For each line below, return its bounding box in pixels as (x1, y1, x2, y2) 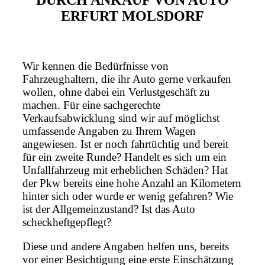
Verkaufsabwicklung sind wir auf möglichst (22, 112, 219, 125)
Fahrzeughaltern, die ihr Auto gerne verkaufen (22, 73, 231, 86)
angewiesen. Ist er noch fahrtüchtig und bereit (22, 138, 228, 151)
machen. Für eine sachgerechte (22, 99, 160, 112)
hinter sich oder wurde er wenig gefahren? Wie (22, 190, 233, 203)
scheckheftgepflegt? (22, 216, 111, 229)
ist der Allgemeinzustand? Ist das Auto (22, 203, 195, 216)
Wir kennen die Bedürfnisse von (22, 60, 169, 73)
